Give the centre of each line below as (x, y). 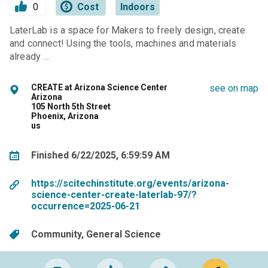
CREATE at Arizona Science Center (99, 88)
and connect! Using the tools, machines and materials (123, 44)
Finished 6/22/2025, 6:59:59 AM (100, 155)
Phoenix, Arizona (65, 116)
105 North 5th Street (71, 107)
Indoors (137, 7)
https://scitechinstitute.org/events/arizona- (130, 184)
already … (30, 57)
